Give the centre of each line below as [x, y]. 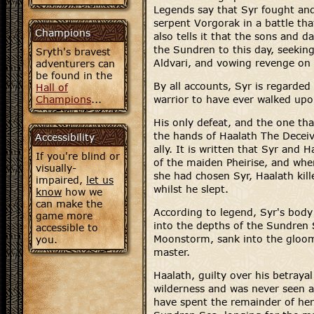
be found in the [74, 75]
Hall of [52, 87]
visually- [56, 168]
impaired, [61, 180]
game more [64, 216]
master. [172, 252]
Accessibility [65, 137]
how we [82, 192]
